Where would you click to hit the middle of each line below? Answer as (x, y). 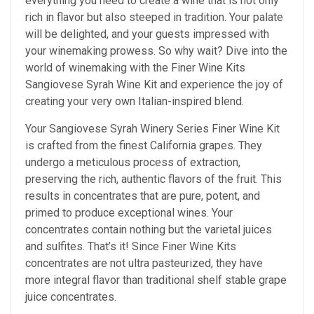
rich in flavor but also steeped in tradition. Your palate (154, 18)
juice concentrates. (72, 297)
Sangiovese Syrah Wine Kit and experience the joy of (154, 85)
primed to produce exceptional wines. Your (129, 213)
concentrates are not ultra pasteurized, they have (144, 264)
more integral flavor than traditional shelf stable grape (156, 280)
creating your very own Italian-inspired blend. (135, 102)
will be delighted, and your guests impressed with (147, 34)
